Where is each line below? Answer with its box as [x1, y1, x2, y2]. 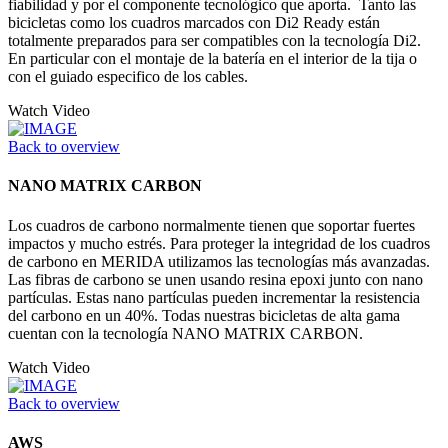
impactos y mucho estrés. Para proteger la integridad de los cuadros [8, 234, 430, 252]
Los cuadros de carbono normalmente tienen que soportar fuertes [8, 216, 415, 234]
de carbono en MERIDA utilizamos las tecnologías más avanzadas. [8, 252, 430, 270]
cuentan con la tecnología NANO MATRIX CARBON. [8, 324, 363, 342]
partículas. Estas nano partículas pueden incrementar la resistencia [8, 288, 420, 306]
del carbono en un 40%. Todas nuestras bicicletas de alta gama [8, 306, 400, 324]
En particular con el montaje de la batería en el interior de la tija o [8, 50, 417, 68]
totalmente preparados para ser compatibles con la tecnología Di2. [8, 32, 421, 50]
